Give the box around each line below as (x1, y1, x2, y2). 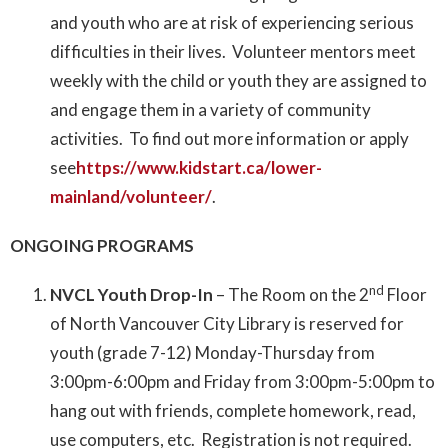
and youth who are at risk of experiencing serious (50, 12, 414, 34)
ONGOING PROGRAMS (10, 235, 194, 257)
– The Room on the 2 (216, 284, 369, 306)
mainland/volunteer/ (50, 186, 212, 208)
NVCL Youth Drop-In (50, 284, 216, 306)
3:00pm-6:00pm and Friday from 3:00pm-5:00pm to (50, 371, 435, 393)
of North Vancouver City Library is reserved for (50, 313, 404, 335)
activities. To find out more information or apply (50, 128, 409, 150)
